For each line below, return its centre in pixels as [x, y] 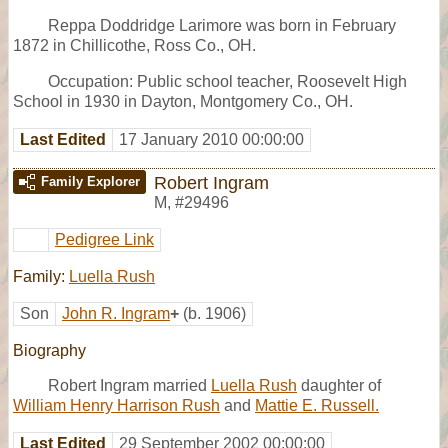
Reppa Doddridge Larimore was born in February [222, 25]
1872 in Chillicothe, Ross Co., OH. [134, 45]
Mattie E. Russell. [317, 405]
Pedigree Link [104, 239]
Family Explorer [90, 181]
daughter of [339, 385]
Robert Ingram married [129, 385]
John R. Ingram [116, 313]
